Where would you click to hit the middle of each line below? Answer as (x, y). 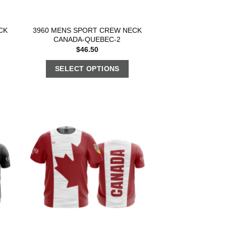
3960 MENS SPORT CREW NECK (87, 30)
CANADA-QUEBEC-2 (87, 39)
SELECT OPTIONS (87, 68)
